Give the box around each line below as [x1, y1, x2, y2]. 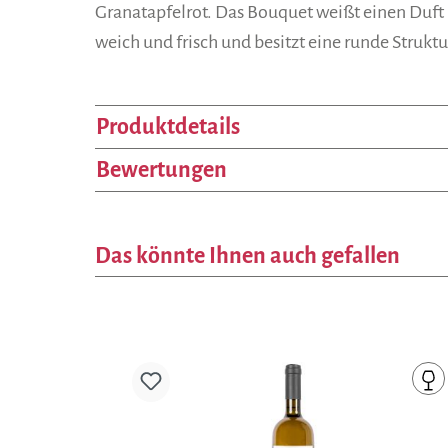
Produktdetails [96, 114, 240, 139]
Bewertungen [96, 157, 227, 182]
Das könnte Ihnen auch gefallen [95, 243, 400, 268]
